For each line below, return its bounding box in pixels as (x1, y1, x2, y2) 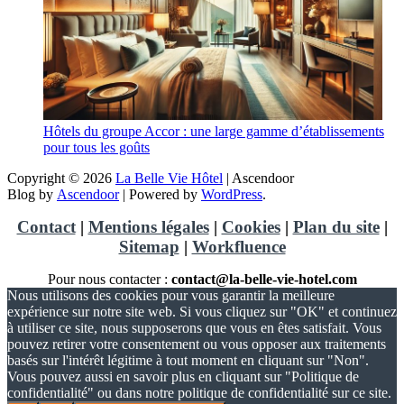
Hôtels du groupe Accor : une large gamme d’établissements (43, 123, 384, 139)
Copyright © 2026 (7, 170, 115, 186)
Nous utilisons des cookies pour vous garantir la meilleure (7, 287, 335, 303)
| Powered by (119, 186, 201, 202)
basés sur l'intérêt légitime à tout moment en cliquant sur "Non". (7, 352, 369, 368)
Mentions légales (87, 216, 209, 236)
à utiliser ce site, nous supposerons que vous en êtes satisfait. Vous (7, 319, 381, 335)
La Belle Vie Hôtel (115, 170, 223, 186)
